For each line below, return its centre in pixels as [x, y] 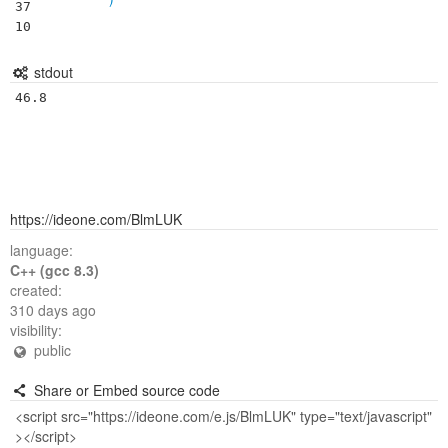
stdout [51, 72]
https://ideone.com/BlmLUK [96, 219]
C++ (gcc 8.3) [54, 270]
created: [36, 290]
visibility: [36, 330]
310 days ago [53, 310]
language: [41, 250]
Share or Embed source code [124, 390]
